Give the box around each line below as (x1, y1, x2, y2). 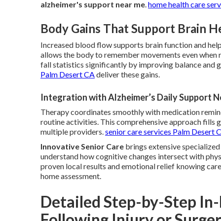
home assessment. (40, 171, 101, 181)
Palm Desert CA (40, 70, 95, 79)
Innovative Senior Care (40, 142, 124, 151)
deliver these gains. (95, 70, 160, 79)
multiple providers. (40, 127, 105, 137)
